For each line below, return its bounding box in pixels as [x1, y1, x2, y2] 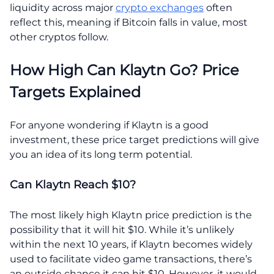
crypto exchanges [116, 1, 204, 13]
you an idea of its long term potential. [10, 148, 192, 160]
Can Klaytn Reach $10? [10, 177, 136, 191]
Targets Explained [10, 83, 141, 101]
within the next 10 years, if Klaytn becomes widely [10, 238, 253, 250]
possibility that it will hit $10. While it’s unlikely [10, 223, 234, 235]
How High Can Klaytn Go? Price [10, 61, 239, 79]
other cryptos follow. [10, 31, 108, 43]
